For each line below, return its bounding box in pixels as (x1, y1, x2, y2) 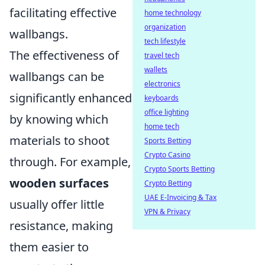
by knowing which (9, 111, 108, 127)
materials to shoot (9, 132, 109, 148)
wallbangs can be (9, 69, 104, 85)
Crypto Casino (144, 150, 190, 160)
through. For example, (9, 154, 131, 170)
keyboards (144, 93, 179, 103)
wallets (144, 64, 167, 75)
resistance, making (9, 218, 113, 234)
